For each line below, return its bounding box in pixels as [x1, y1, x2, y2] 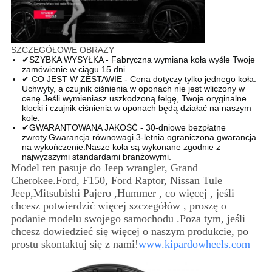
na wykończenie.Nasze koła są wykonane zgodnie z [21, 141, 220, 152]
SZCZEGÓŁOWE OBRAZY [10, 44, 114, 55]
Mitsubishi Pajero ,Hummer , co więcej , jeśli [33, 186, 234, 199]
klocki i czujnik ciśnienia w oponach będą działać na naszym [21, 103, 251, 113]
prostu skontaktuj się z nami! [10, 237, 138, 250]
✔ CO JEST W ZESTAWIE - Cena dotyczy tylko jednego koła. [21, 73, 256, 84]
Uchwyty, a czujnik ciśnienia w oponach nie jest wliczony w [21, 83, 245, 93]
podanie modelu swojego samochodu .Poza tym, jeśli [10, 212, 245, 225]
